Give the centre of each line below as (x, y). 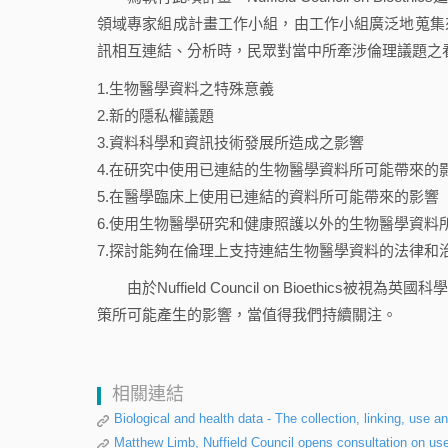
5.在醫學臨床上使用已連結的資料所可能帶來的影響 (268, 196)
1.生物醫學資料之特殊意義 (185, 88)
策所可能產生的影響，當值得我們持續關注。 (247, 315)
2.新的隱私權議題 (155, 115)
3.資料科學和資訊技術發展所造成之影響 (230, 142)
